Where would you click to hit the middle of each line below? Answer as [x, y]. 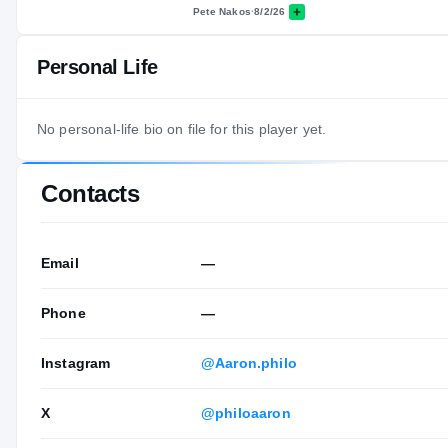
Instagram [76, 362]
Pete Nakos [222, 12]
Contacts [90, 193]
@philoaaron [246, 412]
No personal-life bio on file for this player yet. [182, 128]
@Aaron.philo [249, 362]
